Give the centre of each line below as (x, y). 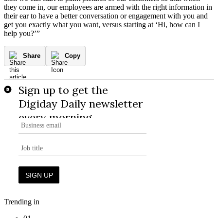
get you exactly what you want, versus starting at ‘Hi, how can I (102, 24)
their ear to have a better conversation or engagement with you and (106, 16)
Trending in (22, 201)
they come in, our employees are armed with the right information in (108, 7)
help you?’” (22, 33)
